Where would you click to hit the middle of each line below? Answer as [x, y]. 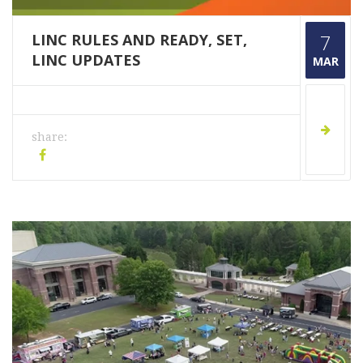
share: [49, 137]
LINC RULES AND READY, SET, [139, 39]
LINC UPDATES [86, 60]
